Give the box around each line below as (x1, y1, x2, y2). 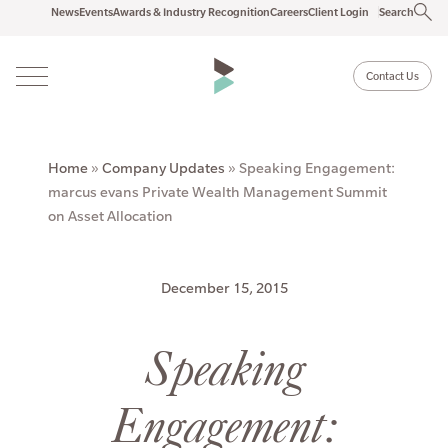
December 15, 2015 (160, 279, 288, 297)
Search (379, 5, 414, 19)
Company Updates (102, 159, 225, 177)
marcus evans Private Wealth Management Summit (48, 183, 387, 201)
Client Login (308, 5, 369, 19)
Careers (270, 5, 308, 19)
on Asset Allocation (48, 207, 173, 225)
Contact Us (366, 69, 419, 83)
